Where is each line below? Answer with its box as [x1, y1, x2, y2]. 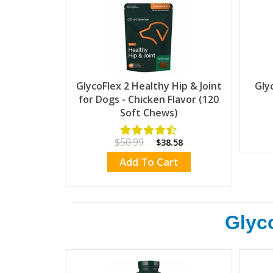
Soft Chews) [119, 105, 178, 119]
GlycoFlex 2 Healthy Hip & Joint [76, 79, 222, 93]
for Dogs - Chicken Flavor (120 [79, 92, 219, 106]
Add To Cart [119, 154, 179, 169]
